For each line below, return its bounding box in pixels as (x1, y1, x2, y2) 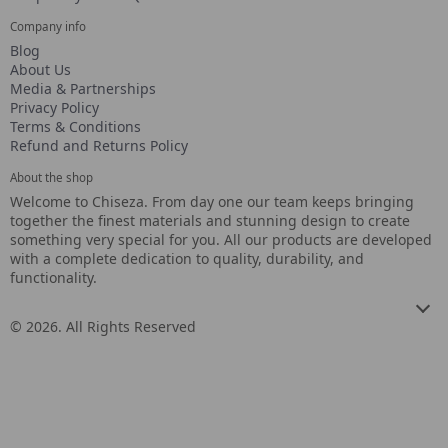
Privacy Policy (10, 98, 99, 117)
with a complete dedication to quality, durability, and (10, 249, 364, 268)
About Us (10, 60, 71, 79)
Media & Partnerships (10, 79, 156, 98)
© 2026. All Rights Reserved (10, 317, 196, 336)
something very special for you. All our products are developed (10, 230, 432, 249)
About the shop (10, 170, 93, 185)
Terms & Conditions (10, 117, 141, 136)
